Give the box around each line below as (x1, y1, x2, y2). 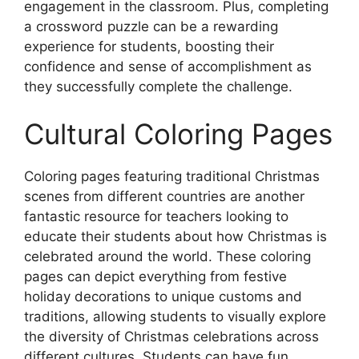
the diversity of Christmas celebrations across (24, 329, 319, 345)
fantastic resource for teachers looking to (24, 208, 288, 224)
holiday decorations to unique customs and (24, 288, 302, 305)
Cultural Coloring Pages (24, 117, 333, 151)
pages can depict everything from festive (24, 268, 287, 284)
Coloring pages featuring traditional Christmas (24, 168, 320, 184)
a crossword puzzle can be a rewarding (24, 18, 278, 34)
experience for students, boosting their (24, 38, 274, 54)
